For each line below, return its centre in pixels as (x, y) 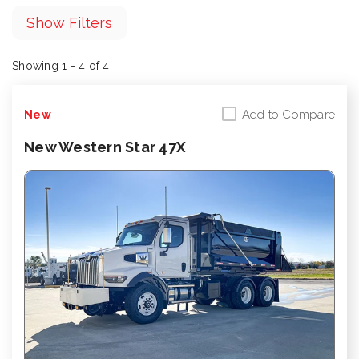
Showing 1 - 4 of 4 (61, 66)
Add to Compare (288, 115)
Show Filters (69, 23)
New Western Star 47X (105, 147)
